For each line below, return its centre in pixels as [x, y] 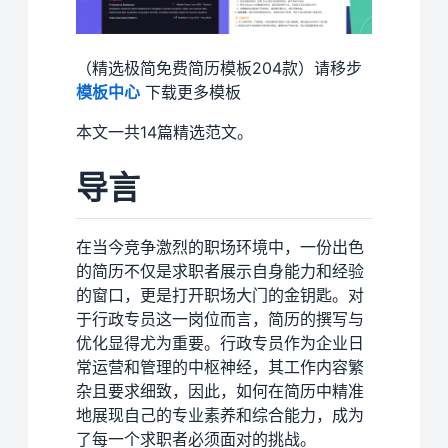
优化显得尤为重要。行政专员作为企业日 [220, 342]
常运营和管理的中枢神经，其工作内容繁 [220, 366]
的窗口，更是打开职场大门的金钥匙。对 [220, 294]
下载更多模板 [190, 92]
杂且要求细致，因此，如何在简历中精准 [220, 390]
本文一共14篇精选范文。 [164, 132]
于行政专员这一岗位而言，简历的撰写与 [220, 318]
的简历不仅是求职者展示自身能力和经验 [220, 270]
